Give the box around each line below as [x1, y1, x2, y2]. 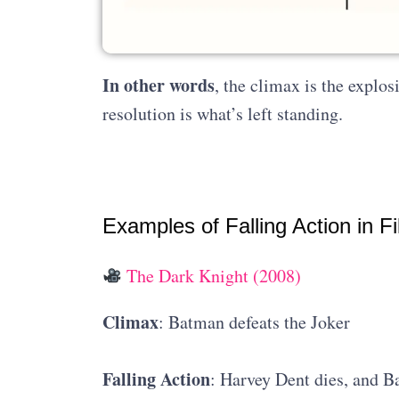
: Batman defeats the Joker [158, 310, 350, 335]
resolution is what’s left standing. [102, 102, 343, 126]
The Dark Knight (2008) [122, 264, 302, 289]
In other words [102, 72, 215, 99]
